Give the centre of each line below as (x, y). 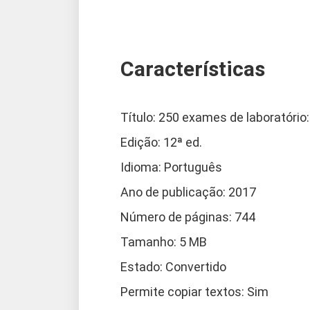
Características (193, 69)
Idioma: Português (171, 167)
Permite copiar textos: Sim (194, 291)
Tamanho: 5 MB (164, 241)
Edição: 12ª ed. (161, 142)
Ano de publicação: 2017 (188, 192)
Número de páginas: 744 (188, 217)
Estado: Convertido (173, 266)
